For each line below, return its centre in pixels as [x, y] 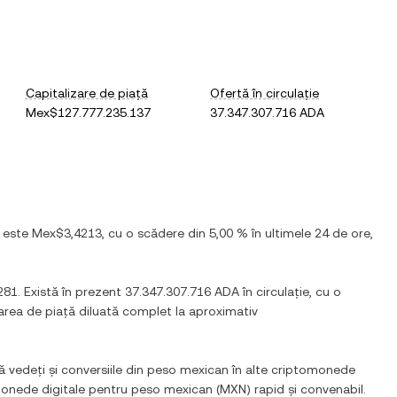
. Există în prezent [71, 292]
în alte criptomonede [292, 370]
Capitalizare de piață [86, 93]
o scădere [155, 233]
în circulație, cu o [290, 292]
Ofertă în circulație [265, 93]
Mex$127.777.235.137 [88, 113]
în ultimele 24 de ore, [311, 233]
